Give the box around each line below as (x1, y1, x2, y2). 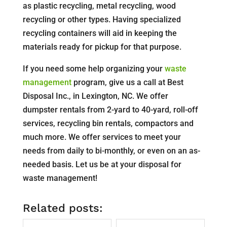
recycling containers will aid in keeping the (22, 28, 177, 38)
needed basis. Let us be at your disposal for (22, 160, 181, 169)
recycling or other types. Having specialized (22, 15, 181, 24)
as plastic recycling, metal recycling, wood (22, 1, 176, 11)
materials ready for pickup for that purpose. (22, 42, 181, 52)
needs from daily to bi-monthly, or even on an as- (22, 146, 200, 156)
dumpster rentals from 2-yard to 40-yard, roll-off (22, 105, 198, 115)
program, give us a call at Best (71, 78, 183, 87)
